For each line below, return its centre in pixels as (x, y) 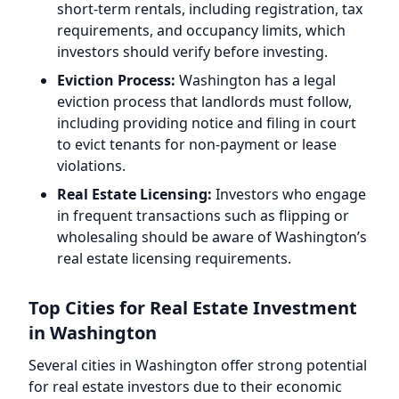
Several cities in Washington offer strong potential (198, 365)
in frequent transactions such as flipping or (203, 216)
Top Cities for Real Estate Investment (193, 308)
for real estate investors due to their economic (185, 387)
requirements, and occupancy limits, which (201, 30)
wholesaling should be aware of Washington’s (212, 237)
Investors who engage (289, 194)
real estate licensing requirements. (174, 258)
